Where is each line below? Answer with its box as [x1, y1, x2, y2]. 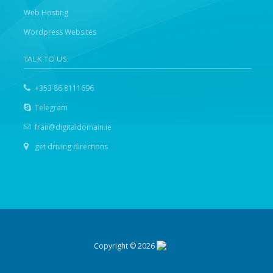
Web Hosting [23, 7, 68, 18]
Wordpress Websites [23, 26, 96, 37]
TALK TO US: [23, 54, 69, 63]
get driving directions [34, 141, 108, 152]
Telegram [34, 102, 68, 113]
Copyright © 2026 [93, 240, 157, 251]
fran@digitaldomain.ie [34, 121, 112, 132]
